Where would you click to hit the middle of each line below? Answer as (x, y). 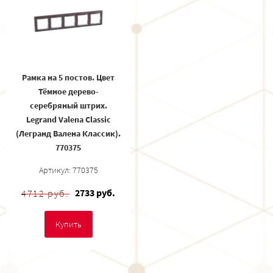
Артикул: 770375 (68, 170)
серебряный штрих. (68, 106)
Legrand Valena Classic (68, 120)
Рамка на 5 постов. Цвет (68, 78)
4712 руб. (45, 193)
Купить (68, 225)
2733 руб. (95, 193)
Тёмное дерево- (68, 92)
